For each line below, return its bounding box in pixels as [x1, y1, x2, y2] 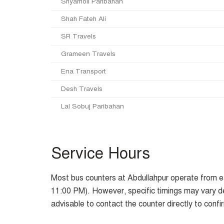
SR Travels [61, 31, 96, 40]
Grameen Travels [61, 49, 115, 58]
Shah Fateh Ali [61, 14, 106, 23]
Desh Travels [61, 84, 102, 93]
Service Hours [51, 143, 150, 163]
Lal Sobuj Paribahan [61, 101, 124, 110]
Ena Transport [61, 66, 106, 75]
